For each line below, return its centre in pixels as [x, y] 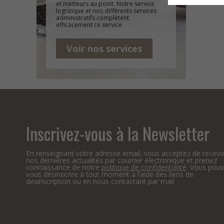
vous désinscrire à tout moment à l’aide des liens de [110, 174]
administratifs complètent [92, 18]
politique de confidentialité [144, 167]
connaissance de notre [64, 167]
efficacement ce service [89, 25]
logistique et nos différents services [106, 11]
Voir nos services [104, 48]
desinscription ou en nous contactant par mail [100, 181]
